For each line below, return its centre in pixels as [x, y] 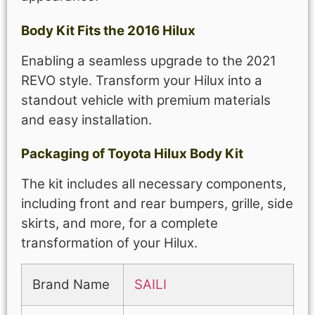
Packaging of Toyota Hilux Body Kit [132, 154]
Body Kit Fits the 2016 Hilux [108, 30]
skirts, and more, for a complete [120, 224]
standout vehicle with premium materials [146, 100]
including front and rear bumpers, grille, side [157, 204]
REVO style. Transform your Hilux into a [142, 80]
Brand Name [71, 284]
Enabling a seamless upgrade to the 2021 [149, 60]
